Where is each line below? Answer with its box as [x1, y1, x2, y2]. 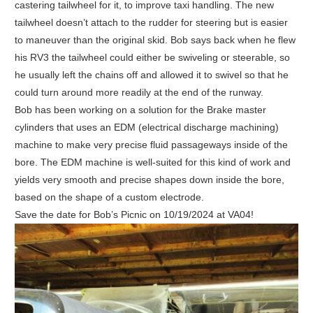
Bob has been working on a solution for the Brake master [14, 104, 266, 116]
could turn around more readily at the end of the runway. [14, 87, 263, 99]
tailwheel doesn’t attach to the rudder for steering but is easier [14, 17, 288, 29]
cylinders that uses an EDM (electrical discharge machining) [14, 122, 279, 133]
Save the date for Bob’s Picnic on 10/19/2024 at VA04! [14, 209, 254, 221]
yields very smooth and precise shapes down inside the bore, [14, 174, 284, 186]
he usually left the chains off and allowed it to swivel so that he [14, 69, 289, 81]
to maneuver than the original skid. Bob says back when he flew [14, 34, 296, 46]
